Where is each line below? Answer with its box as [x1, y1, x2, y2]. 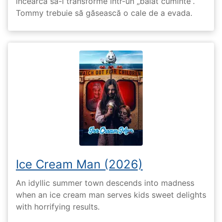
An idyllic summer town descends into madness [16, 177, 194, 188]
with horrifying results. [16, 201, 100, 212]
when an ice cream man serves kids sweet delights [16, 189, 206, 200]
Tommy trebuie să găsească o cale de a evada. [16, 8, 192, 18]
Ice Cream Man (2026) [16, 157, 143, 172]
